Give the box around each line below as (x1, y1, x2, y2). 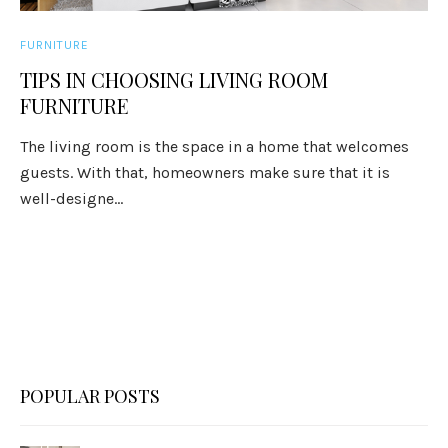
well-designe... (20, 189, 124, 208)
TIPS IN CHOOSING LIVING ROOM (20, 66, 329, 93)
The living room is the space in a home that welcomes (20, 137, 410, 156)
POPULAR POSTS (20, 384, 160, 408)
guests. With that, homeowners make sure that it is (20, 163, 391, 182)
